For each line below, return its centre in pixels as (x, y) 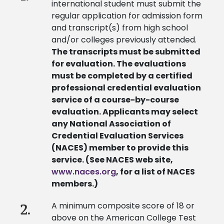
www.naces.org (83, 172)
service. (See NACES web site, (112, 160)
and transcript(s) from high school (119, 28)
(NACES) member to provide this (120, 148)
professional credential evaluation (126, 88)
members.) (74, 184)
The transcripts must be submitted (126, 52)
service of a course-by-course (115, 100)
